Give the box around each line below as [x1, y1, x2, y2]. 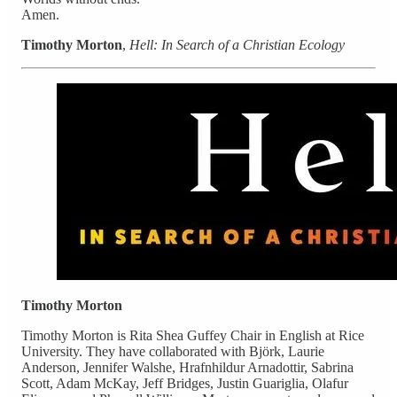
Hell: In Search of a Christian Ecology [129, 36, 345, 52]
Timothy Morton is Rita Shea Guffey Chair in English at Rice [21, 327, 364, 343]
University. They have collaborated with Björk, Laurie [21, 343, 324, 359]
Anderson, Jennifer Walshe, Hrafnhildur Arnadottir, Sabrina [21, 359, 354, 375]
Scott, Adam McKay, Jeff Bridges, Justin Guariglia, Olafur [21, 375, 348, 391]
